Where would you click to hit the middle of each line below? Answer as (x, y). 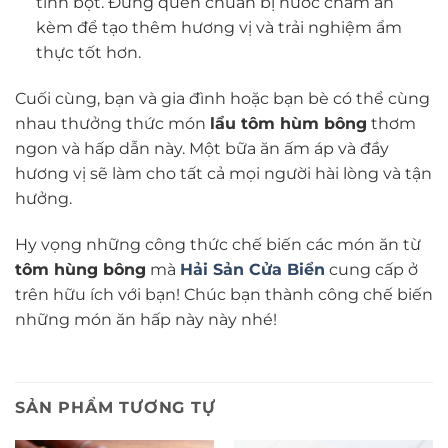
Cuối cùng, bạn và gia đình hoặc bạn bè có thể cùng (222, 98)
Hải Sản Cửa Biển (252, 269)
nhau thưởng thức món (112, 123)
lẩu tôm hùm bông (288, 123)
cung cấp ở (371, 269)
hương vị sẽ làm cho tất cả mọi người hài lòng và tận (223, 173)
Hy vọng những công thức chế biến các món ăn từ (218, 244)
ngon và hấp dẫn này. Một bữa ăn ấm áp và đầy (202, 148)
